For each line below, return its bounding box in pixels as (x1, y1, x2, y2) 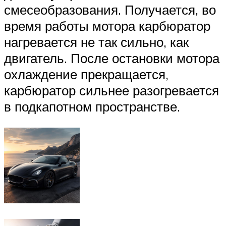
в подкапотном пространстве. (4, 98, 180, 115)
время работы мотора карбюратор (4, 18, 210, 34)
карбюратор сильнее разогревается (4, 82, 219, 99)
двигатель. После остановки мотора (4, 50, 219, 67)
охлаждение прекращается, (4, 66, 168, 83)
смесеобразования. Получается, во (4, 2, 216, 18)
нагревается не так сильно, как (4, 34, 189, 50)
